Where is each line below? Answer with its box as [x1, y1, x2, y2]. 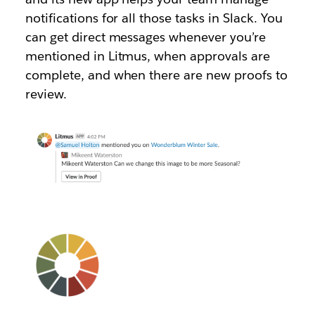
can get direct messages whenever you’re [25, 29, 266, 46]
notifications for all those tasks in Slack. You [25, 10, 283, 27]
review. [25, 86, 67, 103]
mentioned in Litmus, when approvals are [25, 48, 270, 65]
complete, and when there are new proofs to [25, 67, 288, 84]
